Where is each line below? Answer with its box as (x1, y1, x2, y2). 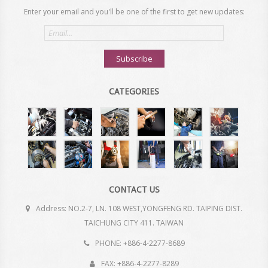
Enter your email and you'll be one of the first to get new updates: (23, 7, 245, 17)
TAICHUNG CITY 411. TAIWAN (84, 218, 184, 228)
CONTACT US (108, 185, 160, 194)
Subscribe (115, 53, 153, 64)
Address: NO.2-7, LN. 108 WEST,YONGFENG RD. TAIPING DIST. (34, 203, 242, 214)
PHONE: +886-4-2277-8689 (93, 238, 185, 248)
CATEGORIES (109, 87, 159, 96)
